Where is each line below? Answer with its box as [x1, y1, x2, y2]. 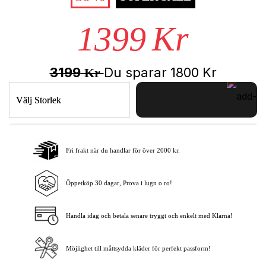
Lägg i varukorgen [151, 147, 224, 157]
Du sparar [103, 64, 170, 80]
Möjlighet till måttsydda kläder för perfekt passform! [66, 244, 211, 252]
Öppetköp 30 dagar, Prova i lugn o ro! [66, 179, 172, 186]
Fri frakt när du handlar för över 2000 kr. [66, 146, 180, 154]
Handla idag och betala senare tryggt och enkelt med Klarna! [66, 211, 233, 219]
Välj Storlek [16, 94, 62, 105]
